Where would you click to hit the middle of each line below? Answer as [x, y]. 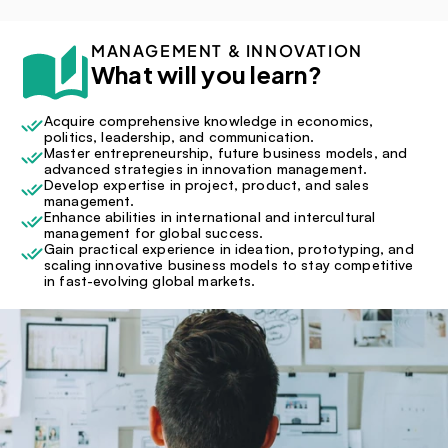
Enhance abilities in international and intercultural [210, 216]
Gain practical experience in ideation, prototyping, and [229, 248]
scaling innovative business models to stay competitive [229, 264]
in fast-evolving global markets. [150, 280]
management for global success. [154, 232]
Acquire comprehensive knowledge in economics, [209, 120]
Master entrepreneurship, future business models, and [226, 152]
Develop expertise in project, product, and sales [206, 184]
